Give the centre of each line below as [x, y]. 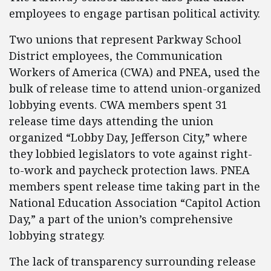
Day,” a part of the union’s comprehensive [121, 219]
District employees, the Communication [116, 56]
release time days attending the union [111, 121]
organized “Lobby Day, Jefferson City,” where [128, 137]
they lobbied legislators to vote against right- [131, 154]
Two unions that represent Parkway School [125, 39]
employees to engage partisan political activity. [135, 13]
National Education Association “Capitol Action [135, 203]
